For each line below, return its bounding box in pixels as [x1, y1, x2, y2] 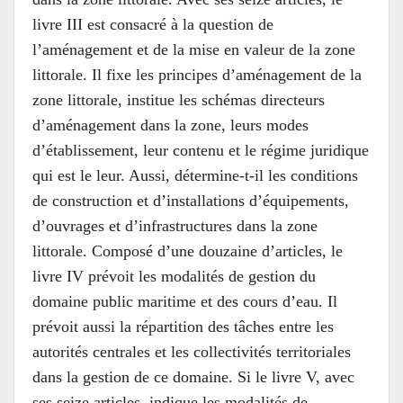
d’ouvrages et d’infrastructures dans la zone [32, 216, 318, 235]
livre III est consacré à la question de [32, 14, 273, 33]
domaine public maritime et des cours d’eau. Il [32, 291, 337, 310]
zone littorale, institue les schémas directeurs [32, 90, 325, 109]
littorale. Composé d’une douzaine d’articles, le [32, 241, 343, 260]
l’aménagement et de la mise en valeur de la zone [32, 40, 355, 58]
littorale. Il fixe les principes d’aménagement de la [32, 65, 362, 84]
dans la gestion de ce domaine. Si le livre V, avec [32, 367, 354, 386]
